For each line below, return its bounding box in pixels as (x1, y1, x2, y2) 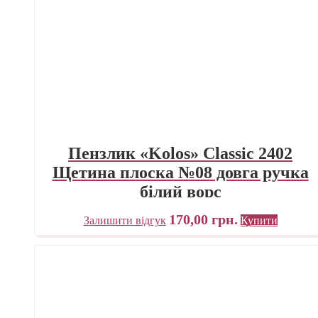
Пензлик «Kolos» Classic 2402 (68, 144, 293, 163)
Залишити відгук (83, 214, 166, 227)
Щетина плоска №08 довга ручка (52, 163, 309, 182)
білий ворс (139, 182, 221, 202)
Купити (240, 214, 278, 227)
